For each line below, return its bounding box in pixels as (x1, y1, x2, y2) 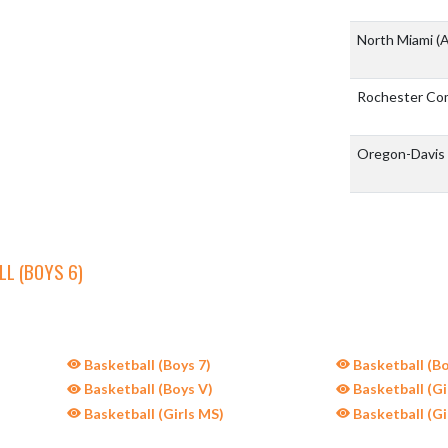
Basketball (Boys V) (80, 380, 213, 398)
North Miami (357, 31, 436, 49)
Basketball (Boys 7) (80, 355, 211, 373)
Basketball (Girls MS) (80, 404, 224, 422)
